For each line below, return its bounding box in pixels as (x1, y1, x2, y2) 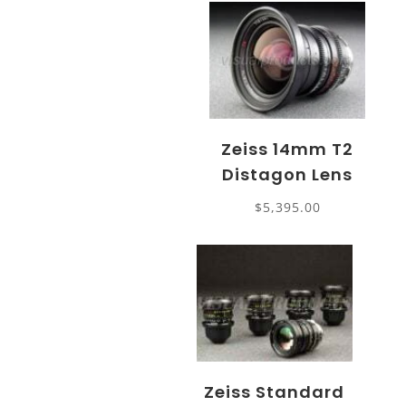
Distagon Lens (222, 162, 353, 186)
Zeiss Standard (204, 380, 345, 403)
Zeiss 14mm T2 (221, 137, 354, 160)
